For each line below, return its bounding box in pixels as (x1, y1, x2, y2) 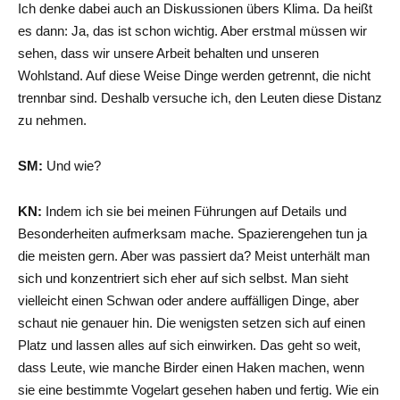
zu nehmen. (18, 112, 87, 128)
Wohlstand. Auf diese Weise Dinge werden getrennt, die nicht (18, 67, 371, 83)
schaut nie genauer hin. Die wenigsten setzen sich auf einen (18, 314, 365, 330)
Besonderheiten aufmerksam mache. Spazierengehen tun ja (18, 225, 367, 241)
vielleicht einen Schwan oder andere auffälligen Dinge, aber (18, 292, 359, 308)
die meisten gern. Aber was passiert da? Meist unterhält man (18, 247, 370, 263)
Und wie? (43, 157, 101, 173)
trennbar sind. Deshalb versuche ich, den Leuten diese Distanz (18, 89, 382, 105)
